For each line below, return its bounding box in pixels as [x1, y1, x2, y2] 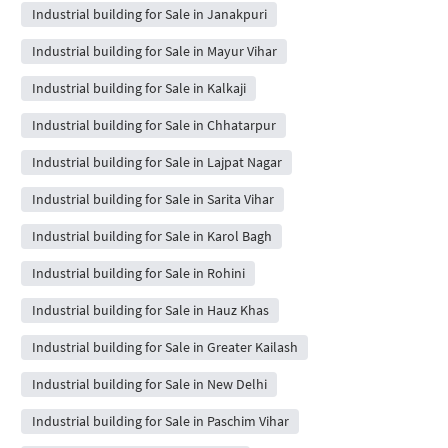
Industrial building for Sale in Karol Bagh [31, 226, 272, 245]
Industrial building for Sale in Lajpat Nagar [31, 152, 282, 171]
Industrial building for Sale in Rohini [31, 263, 245, 282]
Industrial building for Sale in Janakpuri [31, 4, 267, 23]
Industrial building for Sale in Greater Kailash [31, 337, 298, 356]
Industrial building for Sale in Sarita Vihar [31, 189, 274, 208]
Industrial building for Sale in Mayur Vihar [31, 41, 277, 60]
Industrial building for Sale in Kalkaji [31, 78, 246, 97]
